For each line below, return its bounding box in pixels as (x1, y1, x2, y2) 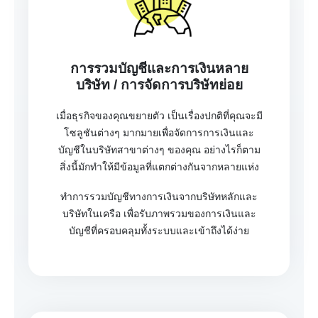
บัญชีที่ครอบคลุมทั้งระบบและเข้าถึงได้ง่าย (69, 224, 249, 236)
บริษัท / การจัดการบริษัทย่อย (75, 77, 243, 93)
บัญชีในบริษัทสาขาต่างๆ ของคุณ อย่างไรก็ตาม (57, 144, 261, 156)
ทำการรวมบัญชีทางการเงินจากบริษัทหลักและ (60, 190, 258, 202)
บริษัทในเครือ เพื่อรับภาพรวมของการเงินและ (62, 207, 256, 219)
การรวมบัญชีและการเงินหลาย (70, 61, 248, 77)
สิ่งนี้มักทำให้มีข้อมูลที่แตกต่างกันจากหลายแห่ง (59, 161, 259, 173)
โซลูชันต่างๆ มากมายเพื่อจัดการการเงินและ (64, 127, 254, 139)
